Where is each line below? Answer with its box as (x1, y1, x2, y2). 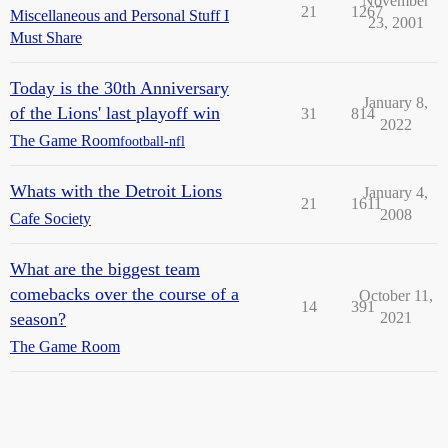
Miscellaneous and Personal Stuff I (10, 7, 229, 24)
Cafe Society (10, 210, 91, 227)
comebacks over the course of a (10, 284, 239, 304)
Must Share (10, 29, 82, 46)
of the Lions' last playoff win (10, 103, 220, 123)
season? (10, 309, 66, 329)
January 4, (363, 184, 428, 201)
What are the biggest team (10, 259, 200, 279)
